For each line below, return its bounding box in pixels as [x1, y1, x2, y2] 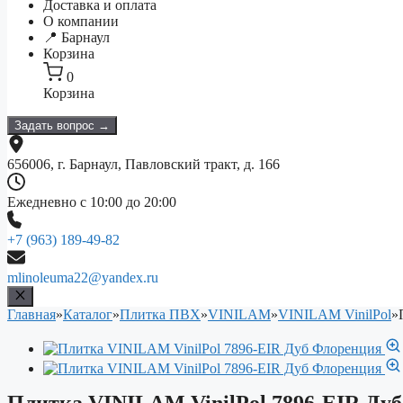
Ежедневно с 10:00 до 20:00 [7, 194, 176, 210]
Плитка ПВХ [120, 306, 201, 322]
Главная [7, 306, 56, 322]
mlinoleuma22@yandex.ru [7, 270, 158, 286]
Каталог [63, 306, 112, 322]
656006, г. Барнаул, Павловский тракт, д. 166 [7, 157, 280, 173]
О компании [43, 13, 119, 30]
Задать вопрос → [14, 119, 110, 133]
